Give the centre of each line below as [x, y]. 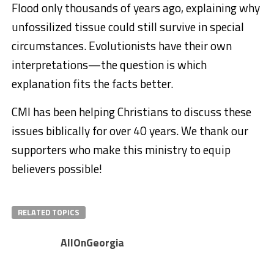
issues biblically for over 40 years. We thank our [130, 130]
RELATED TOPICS [48, 212]
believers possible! [57, 168]
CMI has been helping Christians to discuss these [131, 111]
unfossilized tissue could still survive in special [128, 26]
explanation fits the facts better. [92, 83]
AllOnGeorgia [92, 242]
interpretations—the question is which [109, 64]
